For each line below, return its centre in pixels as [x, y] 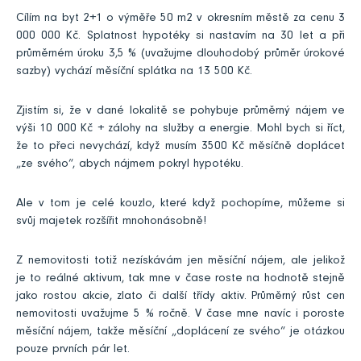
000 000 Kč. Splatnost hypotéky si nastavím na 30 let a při [180, 37]
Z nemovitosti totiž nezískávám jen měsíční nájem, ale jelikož [180, 262]
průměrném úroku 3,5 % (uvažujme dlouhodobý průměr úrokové [180, 55]
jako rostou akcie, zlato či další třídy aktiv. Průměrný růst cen [180, 297]
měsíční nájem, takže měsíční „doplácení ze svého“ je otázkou [180, 333]
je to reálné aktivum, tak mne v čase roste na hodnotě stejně [180, 280]
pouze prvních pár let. [73, 351]
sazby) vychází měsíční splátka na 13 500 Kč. [134, 73]
